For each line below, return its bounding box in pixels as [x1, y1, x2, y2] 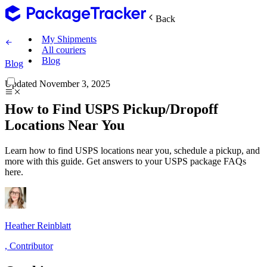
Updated [5, 79, 37, 89]
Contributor [10, 240, 53, 251]
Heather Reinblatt [5, 220, 71, 231]
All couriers [42, 45, 86, 55]
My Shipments [42, 34, 97, 44]
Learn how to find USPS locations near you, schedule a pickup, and [5, 145, 260, 156]
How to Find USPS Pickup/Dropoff [5, 101, 218, 117]
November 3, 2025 [39, 79, 110, 89]
